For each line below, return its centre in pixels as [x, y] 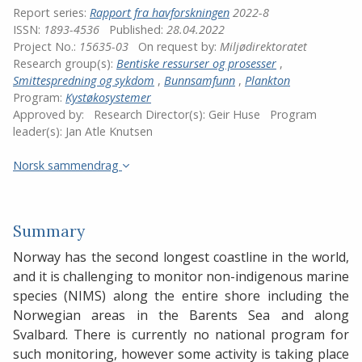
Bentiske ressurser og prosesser [196, 63]
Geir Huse [234, 114]
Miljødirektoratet [263, 46]
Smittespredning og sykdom [84, 80]
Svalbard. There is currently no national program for [181, 335]
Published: [138, 29]
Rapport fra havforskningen [160, 12]
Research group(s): [65, 63]
